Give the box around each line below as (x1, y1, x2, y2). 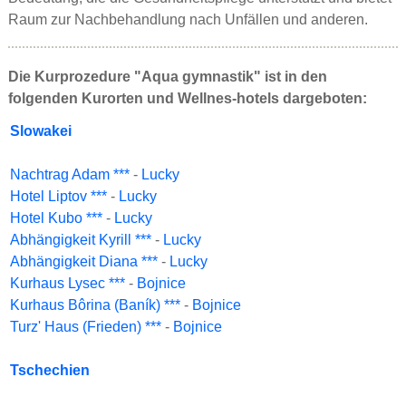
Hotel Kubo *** (10, 210, 102, 226)
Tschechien (10, 362, 90, 378)
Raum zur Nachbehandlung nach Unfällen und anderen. (8, 12, 368, 27)
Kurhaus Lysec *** (10, 275, 125, 291)
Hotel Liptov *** (10, 188, 107, 204)
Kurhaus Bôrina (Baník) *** (10, 297, 180, 313)
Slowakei (10, 123, 72, 139)
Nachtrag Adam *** (10, 167, 130, 182)
